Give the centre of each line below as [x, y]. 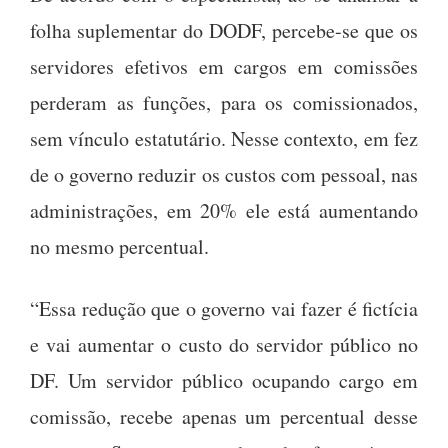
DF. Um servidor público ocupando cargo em [224, 380]
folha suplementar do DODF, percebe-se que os [224, 30]
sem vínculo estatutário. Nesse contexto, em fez [224, 138]
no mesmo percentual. [119, 246]
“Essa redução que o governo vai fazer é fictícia [224, 308]
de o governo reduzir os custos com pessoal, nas [224, 174]
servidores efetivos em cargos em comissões [224, 66]
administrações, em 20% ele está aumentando [224, 210]
